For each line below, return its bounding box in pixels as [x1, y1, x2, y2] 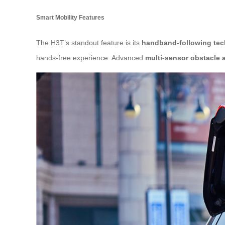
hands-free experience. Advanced [36, 53, 145, 62]
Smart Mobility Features [36, 14, 104, 21]
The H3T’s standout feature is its [36, 38, 142, 47]
